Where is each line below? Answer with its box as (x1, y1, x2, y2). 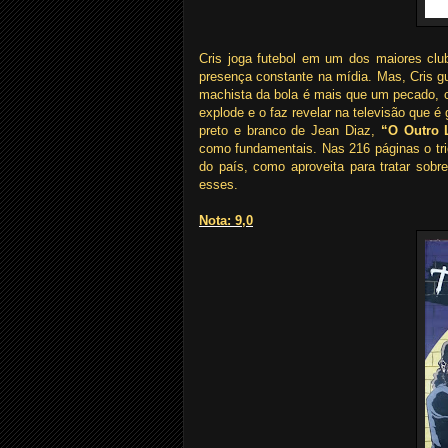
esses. (199, 177, 238, 192)
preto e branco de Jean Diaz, (199, 123, 381, 138)
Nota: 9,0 (199, 213, 253, 228)
